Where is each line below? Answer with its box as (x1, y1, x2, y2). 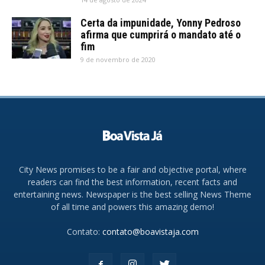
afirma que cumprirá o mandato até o (80, 28, 241, 41)
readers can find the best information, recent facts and (28, 176, 237, 188)
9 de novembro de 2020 (80, 55, 156, 64)
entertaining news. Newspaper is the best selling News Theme (14, 188, 251, 200)
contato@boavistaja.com (102, 225, 199, 237)
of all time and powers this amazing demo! (51, 201, 214, 212)
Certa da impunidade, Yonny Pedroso (80, 17, 241, 30)
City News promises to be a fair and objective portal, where (18, 163, 247, 175)
